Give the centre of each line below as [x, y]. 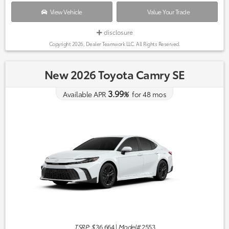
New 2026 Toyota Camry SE [114, 74]
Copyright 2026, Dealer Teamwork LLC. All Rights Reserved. [114, 43]
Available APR [85, 94]
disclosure [117, 32]
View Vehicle [65, 11]
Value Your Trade [167, 11]
